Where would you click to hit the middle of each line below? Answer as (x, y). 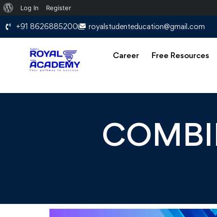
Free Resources (181, 55)
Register (59, 8)
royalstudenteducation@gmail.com (147, 26)
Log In (30, 8)
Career (126, 55)
